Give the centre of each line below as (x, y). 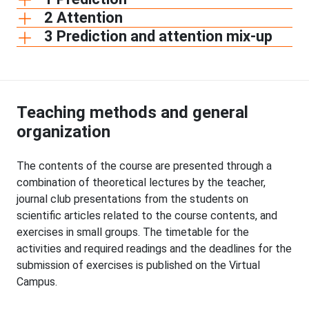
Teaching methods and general (132, 112)
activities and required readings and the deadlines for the (154, 248)
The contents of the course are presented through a (144, 166)
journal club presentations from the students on (132, 199)
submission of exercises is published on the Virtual (138, 265)
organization (63, 131)
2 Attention (83, 18)
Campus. (37, 281)
